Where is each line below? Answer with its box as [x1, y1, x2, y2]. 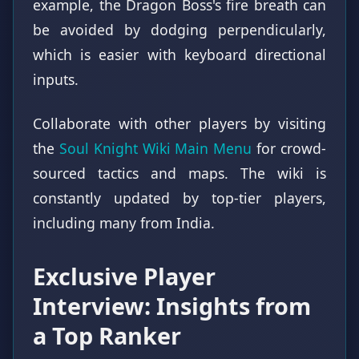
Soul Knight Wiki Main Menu [58, 138, 252, 158]
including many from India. [33, 212, 215, 232]
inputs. [33, 69, 79, 89]
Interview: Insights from [33, 289, 311, 321]
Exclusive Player [33, 260, 216, 292]
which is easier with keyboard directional [33, 44, 326, 64]
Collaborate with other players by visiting [33, 113, 326, 133]
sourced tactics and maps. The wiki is [33, 163, 326, 183]
